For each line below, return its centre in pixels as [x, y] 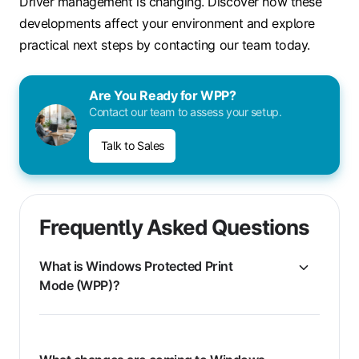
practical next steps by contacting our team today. [165, 44]
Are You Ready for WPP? [163, 95]
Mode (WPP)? [80, 286]
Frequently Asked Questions [175, 228]
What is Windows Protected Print [136, 266]
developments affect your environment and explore [167, 23]
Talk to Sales [132, 145]
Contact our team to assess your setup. [186, 111]
